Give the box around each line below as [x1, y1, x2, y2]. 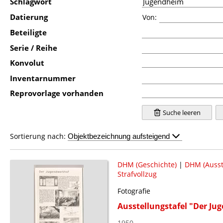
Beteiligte [10, 27, 47, 37]
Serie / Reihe [10, 42, 57, 53]
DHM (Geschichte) [117, 159, 177, 169]
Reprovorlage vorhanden [10, 88, 104, 98]
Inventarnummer [10, 73, 76, 83]
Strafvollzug [117, 169, 157, 179]
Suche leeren [161, 108, 201, 117]
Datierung [10, 11, 48, 22]
